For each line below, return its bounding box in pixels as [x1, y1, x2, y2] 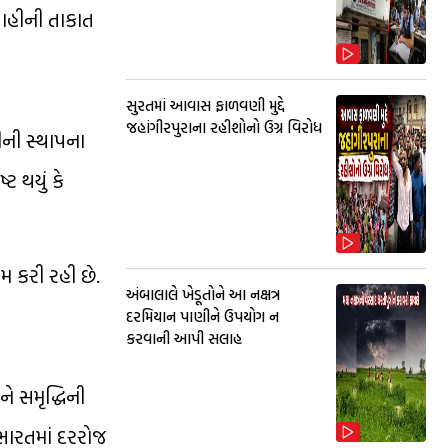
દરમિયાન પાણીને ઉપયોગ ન [126, 305, 279, 328]
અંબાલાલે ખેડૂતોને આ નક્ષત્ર [126, 283, 280, 306]
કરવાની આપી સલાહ [126, 327, 242, 350]
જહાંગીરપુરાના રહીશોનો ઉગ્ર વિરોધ [126, 116, 322, 139]
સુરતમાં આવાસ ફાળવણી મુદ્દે [126, 94, 285, 117]
